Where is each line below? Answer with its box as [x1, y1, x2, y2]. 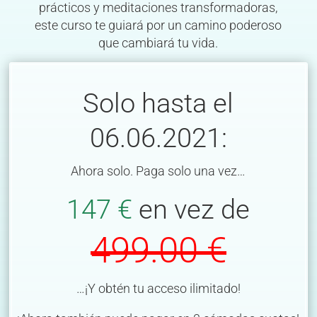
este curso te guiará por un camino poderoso [35, 18, 282, 33]
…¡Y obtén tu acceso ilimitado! [76, 282, 241, 296]
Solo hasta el [83, 87, 234, 119]
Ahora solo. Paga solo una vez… [71, 163, 246, 178]
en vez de [139, 194, 250, 226]
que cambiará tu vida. [98, 35, 219, 50]
